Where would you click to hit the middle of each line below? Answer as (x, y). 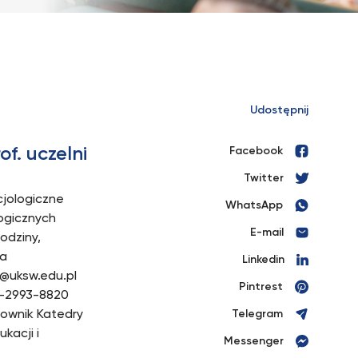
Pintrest (261, 287)
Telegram (257, 314)
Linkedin (263, 260)
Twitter (264, 178)
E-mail (267, 233)
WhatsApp (254, 205)
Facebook (256, 151)
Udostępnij (279, 110)
